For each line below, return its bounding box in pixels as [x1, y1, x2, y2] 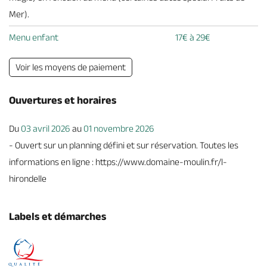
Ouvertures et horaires [9, 94, 116, 106]
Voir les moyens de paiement [15, 62, 126, 72]
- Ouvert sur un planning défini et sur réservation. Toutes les [9, 140, 238, 150]
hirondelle [9, 173, 46, 184]
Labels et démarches [9, 210, 106, 222]
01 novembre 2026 [83, 123, 154, 133]
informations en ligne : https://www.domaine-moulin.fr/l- [9, 157, 227, 167]
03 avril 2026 [21, 123, 70, 133]
